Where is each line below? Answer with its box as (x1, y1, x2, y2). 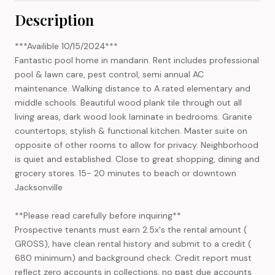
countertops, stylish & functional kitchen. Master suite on (15, 125, 247, 136)
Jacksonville (15, 181, 63, 193)
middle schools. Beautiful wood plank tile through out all (15, 96, 242, 108)
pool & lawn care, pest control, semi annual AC (15, 68, 204, 80)
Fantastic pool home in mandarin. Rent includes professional (15, 54, 259, 66)
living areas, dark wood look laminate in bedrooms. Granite (15, 110, 252, 122)
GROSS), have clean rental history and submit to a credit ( (15, 238, 251, 249)
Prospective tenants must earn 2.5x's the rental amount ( (15, 223, 247, 235)
